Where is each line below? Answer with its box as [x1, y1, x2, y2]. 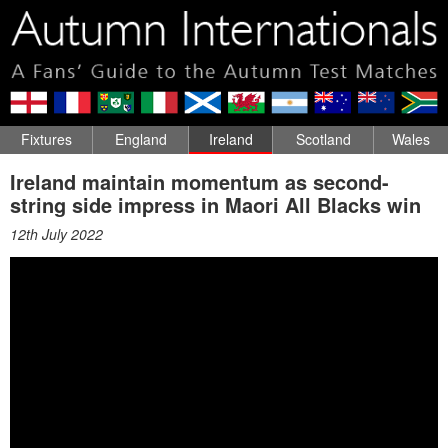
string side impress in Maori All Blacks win [10, 189, 421, 219]
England [114, 128, 167, 149]
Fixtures [20, 128, 72, 149]
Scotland [295, 128, 351, 149]
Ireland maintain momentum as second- [10, 166, 389, 196]
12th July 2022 [10, 223, 103, 244]
